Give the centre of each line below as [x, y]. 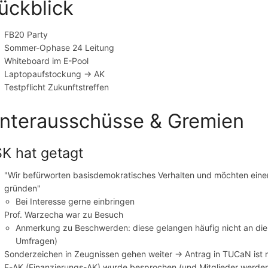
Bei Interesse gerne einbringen [75, 202]
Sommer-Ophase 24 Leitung [60, 48]
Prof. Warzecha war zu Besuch [64, 215]
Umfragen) [37, 241]
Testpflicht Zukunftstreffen [57, 87]
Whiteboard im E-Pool [47, 61]
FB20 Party [26, 35]
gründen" [23, 188]
